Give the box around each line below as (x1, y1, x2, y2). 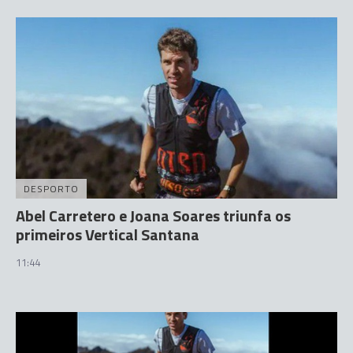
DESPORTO (24, 180, 79, 196)
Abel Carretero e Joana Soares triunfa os (16, 203, 291, 228)
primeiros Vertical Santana (16, 221, 199, 247)
